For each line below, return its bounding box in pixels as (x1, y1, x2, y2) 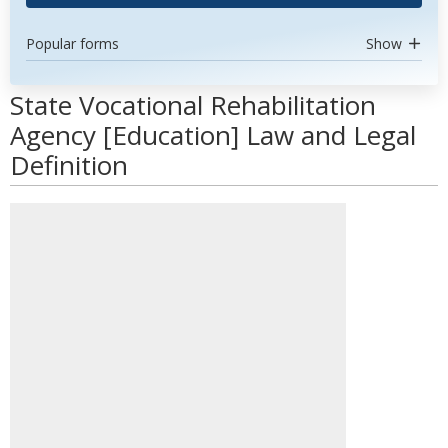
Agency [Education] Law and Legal (10, 117, 416, 153)
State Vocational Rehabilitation (10, 87, 376, 123)
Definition (10, 147, 128, 183)
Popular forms (26, 34, 119, 53)
